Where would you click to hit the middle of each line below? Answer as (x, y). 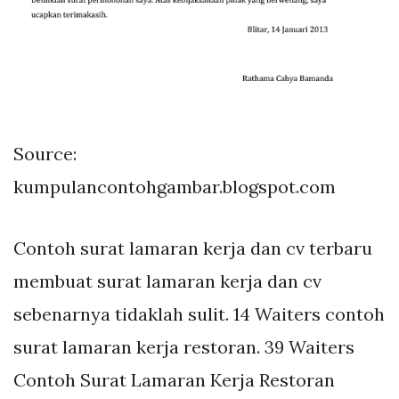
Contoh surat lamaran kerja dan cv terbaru (193, 248)
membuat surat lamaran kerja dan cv (167, 281)
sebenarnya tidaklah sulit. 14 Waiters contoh (199, 314)
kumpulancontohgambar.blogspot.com (175, 187)
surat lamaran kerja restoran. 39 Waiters (184, 347)
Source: (45, 154)
